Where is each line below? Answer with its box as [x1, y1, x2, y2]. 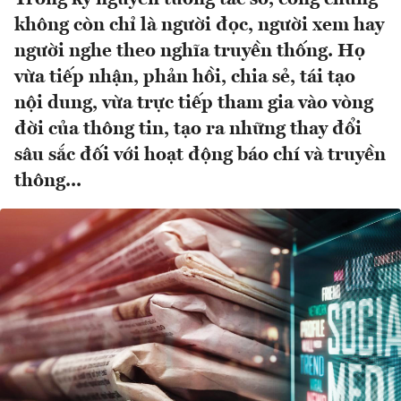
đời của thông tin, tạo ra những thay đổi [14, 120, 362, 140]
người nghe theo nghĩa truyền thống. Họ [14, 42, 365, 62]
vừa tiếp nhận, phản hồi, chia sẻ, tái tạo [14, 68, 355, 88]
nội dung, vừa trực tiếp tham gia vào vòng [14, 94, 373, 114]
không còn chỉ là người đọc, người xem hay [14, 16, 384, 36]
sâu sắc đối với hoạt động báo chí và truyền [14, 146, 386, 166]
